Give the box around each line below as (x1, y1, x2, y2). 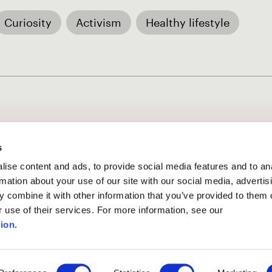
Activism (76, 15, 121, 29)
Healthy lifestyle (146, 15, 229, 29)
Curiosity (4, 15, 52, 29)
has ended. (59, 197, 120, 211)
